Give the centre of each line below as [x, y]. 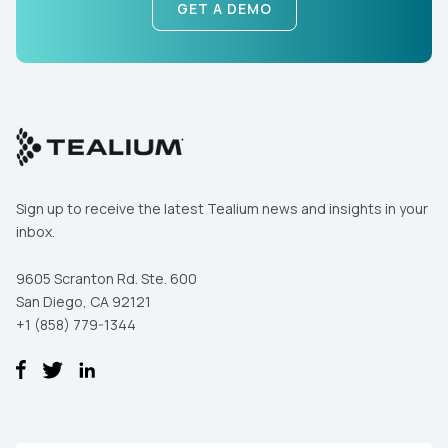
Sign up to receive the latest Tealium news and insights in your [222, 209]
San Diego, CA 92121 [83, 302]
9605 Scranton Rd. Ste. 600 [106, 279]
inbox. [35, 232]
